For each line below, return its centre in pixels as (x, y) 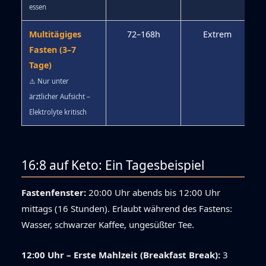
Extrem (217, 34)
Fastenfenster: (54, 193)
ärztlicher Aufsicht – (60, 97)
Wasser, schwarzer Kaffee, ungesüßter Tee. (108, 225)
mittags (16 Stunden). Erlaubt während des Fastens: (127, 209)
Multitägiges (55, 34)
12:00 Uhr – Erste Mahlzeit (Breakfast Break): (121, 255)
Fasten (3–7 (53, 50)
